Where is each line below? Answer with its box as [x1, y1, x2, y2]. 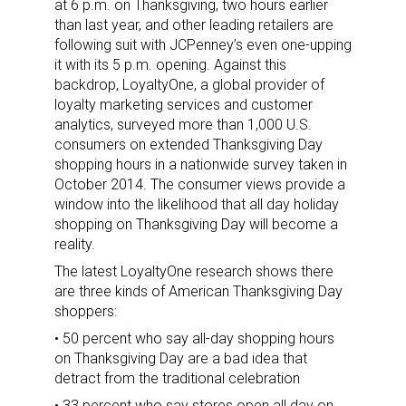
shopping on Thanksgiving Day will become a [54, 215, 338, 233]
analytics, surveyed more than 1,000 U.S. [54, 115, 312, 133]
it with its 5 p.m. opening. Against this [54, 55, 286, 73]
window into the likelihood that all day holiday [54, 195, 339, 213]
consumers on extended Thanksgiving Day [54, 135, 323, 153]
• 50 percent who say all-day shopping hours [54, 329, 334, 347]
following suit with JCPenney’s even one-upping [54, 35, 352, 53]
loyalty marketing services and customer [54, 95, 313, 113]
